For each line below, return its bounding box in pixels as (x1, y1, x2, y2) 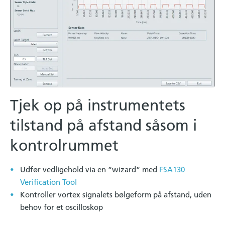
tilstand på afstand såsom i (10, 116, 197, 135)
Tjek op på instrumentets (10, 96, 185, 115)
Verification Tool (20, 177, 77, 187)
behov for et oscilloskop (20, 202, 105, 212)
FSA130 (159, 164, 185, 174)
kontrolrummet (10, 136, 119, 155)
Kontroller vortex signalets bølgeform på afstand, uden (20, 189, 211, 199)
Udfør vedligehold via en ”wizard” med (20, 164, 159, 174)
